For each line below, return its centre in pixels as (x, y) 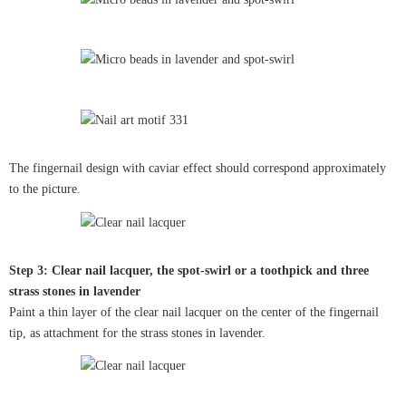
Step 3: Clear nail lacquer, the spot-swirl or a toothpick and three (189, 270)
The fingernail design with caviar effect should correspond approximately (198, 169)
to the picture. (45, 189)
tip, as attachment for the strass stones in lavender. (137, 333)
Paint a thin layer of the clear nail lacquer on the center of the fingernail (194, 312)
